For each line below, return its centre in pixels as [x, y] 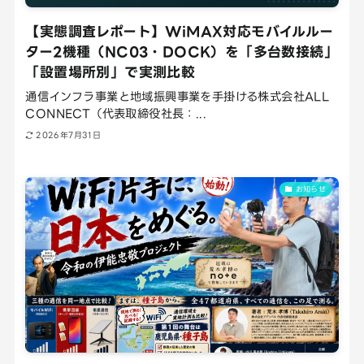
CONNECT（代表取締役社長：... [116, 113]
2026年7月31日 [69, 136]
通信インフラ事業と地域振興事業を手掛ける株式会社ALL [178, 96]
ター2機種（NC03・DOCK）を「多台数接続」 [182, 51]
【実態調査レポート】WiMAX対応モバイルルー [180, 31]
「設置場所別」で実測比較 [110, 71]
